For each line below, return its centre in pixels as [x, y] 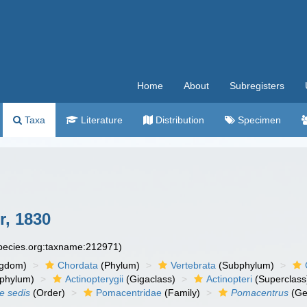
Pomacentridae [129, 293]
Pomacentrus [260, 293]
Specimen [258, 120]
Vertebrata [194, 265]
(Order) [48, 293]
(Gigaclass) [150, 279]
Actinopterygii [95, 279]
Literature [100, 120]
